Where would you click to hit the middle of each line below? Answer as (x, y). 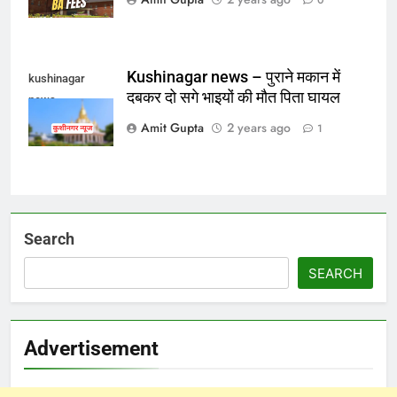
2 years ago (259, 127)
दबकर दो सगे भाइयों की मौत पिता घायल (234, 97)
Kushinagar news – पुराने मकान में (234, 77)
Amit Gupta (172, 127)
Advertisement (91, 349)
